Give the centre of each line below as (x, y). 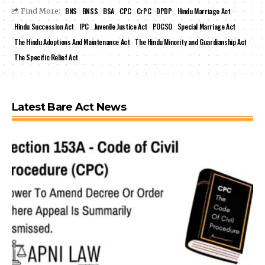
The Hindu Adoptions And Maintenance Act (72, 42)
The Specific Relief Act (46, 57)
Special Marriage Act (206, 26)
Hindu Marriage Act (204, 11)
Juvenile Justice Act (120, 26)
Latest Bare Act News (69, 107)
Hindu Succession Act (44, 26)
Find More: (41, 11)
